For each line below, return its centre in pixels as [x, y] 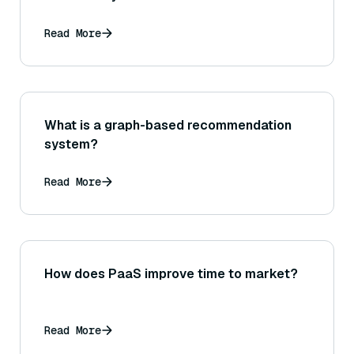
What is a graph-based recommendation [168, 125]
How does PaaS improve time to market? [171, 274]
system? [71, 144]
